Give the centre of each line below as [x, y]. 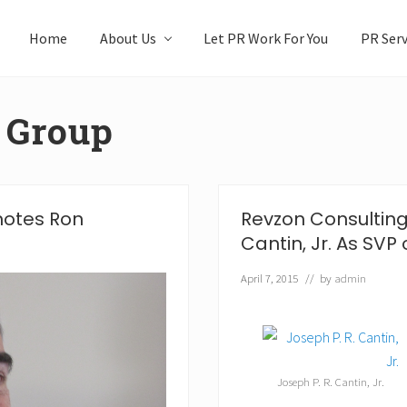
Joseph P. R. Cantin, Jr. [331, 382]
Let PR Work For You [266, 38]
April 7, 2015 [269, 278]
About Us [128, 38]
